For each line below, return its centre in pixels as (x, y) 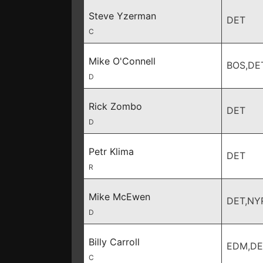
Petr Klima (111, 151)
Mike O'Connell (122, 61)
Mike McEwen (119, 197)
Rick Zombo (115, 106)
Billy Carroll (114, 242)
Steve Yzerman (122, 16)
